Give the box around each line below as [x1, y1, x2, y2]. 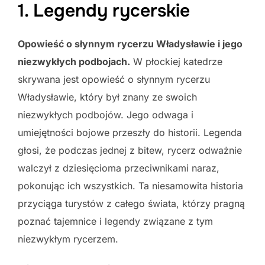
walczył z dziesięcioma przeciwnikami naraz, [18, 161, 219, 174]
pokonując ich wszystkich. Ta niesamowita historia [18, 179, 243, 192]
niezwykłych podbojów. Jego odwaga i [18, 108, 193, 121]
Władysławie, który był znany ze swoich [18, 91, 197, 103]
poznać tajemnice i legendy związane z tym [18, 215, 213, 227]
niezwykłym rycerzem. [18, 232, 118, 245]
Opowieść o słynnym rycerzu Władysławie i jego [18, 37, 243, 50]
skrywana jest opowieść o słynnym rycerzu [18, 73, 210, 85]
